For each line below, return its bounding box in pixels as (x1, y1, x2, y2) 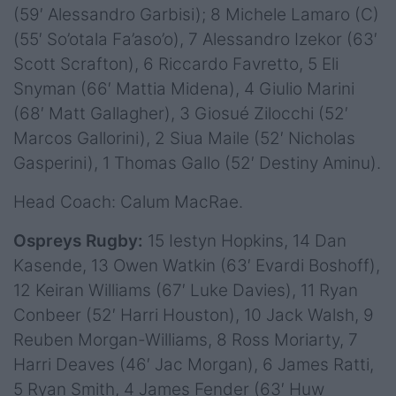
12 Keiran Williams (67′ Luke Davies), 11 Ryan (13, 279, 358, 301)
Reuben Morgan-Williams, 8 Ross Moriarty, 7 (13, 329, 358, 350)
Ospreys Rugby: (13, 230, 148, 251)
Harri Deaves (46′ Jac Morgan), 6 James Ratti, (13, 354, 374, 375)
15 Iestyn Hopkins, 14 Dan (148, 230, 346, 251)
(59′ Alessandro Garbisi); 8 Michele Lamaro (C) (13, 4, 379, 25)
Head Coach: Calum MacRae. (13, 191, 243, 212)
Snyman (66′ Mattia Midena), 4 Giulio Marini (13, 78, 354, 99)
